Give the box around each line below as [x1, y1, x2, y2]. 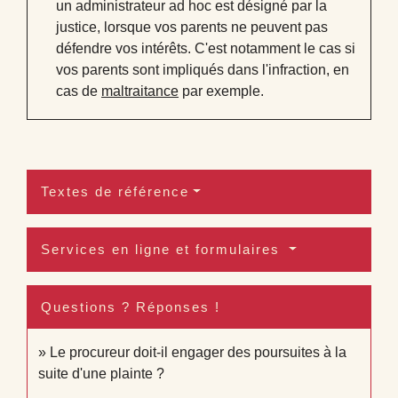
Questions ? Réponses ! [41, 299, 220, 315]
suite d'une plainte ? [38, 366, 164, 382]
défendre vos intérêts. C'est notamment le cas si [56, 40, 355, 56]
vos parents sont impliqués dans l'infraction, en [56, 61, 349, 77]
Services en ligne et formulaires [41, 242, 285, 258]
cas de [56, 83, 101, 99]
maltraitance [101, 83, 179, 99]
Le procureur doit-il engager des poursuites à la [50, 345, 346, 361]
